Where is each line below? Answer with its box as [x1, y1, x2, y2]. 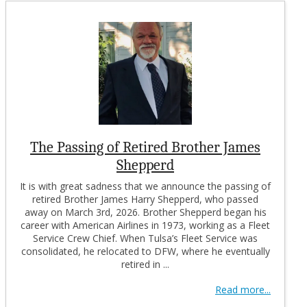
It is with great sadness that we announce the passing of [20, 179, 271, 193]
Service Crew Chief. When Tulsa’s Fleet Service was [33, 231, 258, 245]
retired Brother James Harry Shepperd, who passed [32, 192, 258, 206]
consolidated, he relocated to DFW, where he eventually [21, 244, 270, 258]
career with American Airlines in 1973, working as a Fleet [21, 218, 270, 232]
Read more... [215, 282, 271, 296]
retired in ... [121, 257, 169, 271]
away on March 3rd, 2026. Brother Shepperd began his [24, 205, 267, 219]
